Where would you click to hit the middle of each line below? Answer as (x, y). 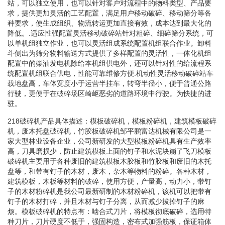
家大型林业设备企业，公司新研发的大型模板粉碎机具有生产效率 (109, 141)
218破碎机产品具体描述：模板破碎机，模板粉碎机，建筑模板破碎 (112, 121)
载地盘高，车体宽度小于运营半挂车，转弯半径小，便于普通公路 (109, 83)
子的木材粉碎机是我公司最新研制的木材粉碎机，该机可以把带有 (109, 191)
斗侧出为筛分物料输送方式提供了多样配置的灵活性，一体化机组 (109, 53)
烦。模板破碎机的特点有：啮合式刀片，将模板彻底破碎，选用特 (109, 211)
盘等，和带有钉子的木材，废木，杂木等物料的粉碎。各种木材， (109, 171)
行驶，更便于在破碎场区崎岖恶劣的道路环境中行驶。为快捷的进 (109, 93)
